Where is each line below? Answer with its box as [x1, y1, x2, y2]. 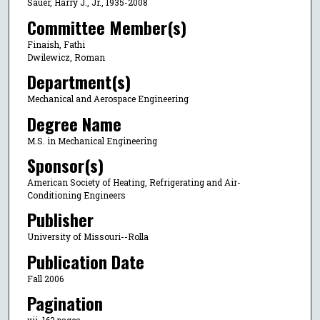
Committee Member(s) [26, 14, 186, 40]
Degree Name [26, 110, 121, 136]
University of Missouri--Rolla [26, 231, 149, 243]
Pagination [26, 290, 103, 316]
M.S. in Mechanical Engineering [26, 134, 157, 146]
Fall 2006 [26, 272, 64, 284]
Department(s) [26, 69, 131, 95]
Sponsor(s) [26, 152, 104, 178]
